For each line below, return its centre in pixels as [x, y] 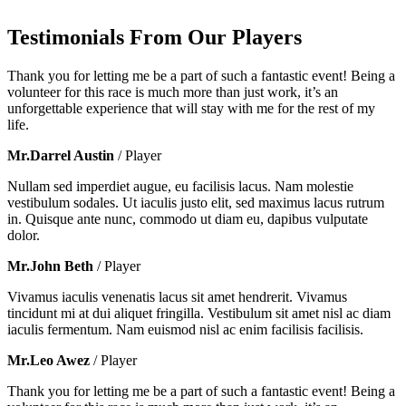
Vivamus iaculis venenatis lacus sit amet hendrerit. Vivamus [177, 297]
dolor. [24, 235]
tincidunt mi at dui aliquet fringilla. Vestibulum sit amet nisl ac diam [199, 313]
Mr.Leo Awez [48, 360]
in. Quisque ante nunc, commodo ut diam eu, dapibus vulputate [188, 219]
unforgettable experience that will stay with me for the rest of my [191, 108]
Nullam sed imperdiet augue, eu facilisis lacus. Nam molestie [180, 186]
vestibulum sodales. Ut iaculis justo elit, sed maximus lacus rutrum [196, 203]
